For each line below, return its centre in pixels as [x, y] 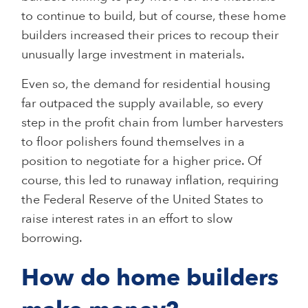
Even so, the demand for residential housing [146, 84]
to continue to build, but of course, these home [154, 16]
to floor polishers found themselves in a [133, 142]
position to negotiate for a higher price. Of [142, 161]
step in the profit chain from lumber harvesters [153, 122]
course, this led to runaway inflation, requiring [150, 180]
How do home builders [150, 277]
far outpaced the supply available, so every [143, 103]
